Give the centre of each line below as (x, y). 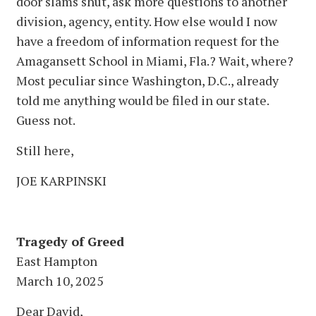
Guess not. (46, 120)
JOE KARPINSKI (61, 180)
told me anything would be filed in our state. (142, 100)
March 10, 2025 (60, 280)
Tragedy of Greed (70, 241)
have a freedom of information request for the (148, 41)
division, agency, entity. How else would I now (147, 21)
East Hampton (57, 261)
